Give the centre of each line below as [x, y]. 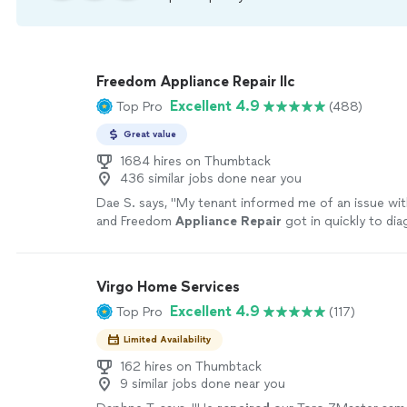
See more [169, 239]
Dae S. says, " [136, 203]
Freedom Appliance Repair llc [196, 81]
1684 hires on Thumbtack [195, 161]
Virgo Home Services [168, 287]
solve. [114, 239]
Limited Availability [168, 339]
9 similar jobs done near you [203, 384]
